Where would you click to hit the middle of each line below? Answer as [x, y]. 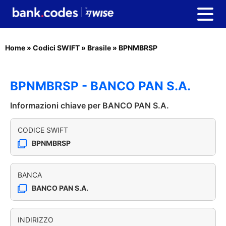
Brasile [99, 48]
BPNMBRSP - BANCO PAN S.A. [100, 86]
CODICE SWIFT [43, 130]
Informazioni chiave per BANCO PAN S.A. [90, 105]
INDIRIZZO [36, 220]
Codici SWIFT [56, 48]
